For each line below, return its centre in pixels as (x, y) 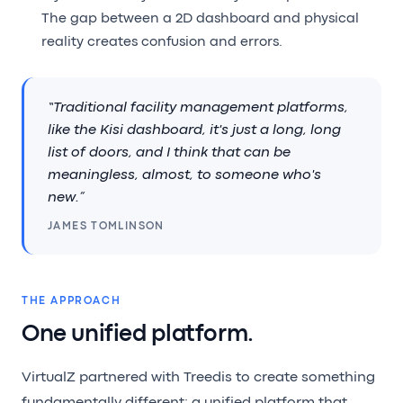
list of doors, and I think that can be (169, 153)
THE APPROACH (72, 302)
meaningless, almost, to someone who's (184, 176)
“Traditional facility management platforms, (198, 108)
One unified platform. (138, 335)
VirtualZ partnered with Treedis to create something (198, 378)
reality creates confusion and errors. (162, 43)
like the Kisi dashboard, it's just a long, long (194, 131)
